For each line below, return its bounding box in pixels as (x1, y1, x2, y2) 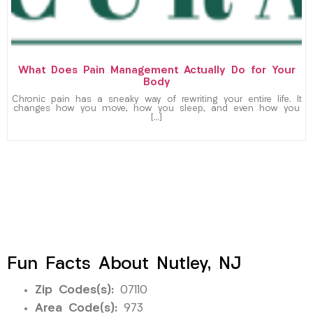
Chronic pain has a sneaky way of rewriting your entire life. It (11, 95, 302, 104)
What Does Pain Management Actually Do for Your (17, 65, 296, 76)
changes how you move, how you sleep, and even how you (13, 104, 300, 113)
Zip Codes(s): (35, 284, 114, 296)
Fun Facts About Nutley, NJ (7, 255, 241, 273)
